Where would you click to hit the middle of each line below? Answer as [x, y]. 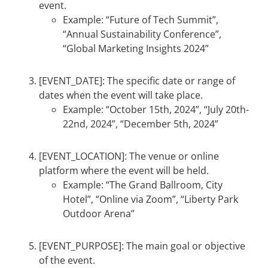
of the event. [67, 260]
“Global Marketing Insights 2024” [136, 48]
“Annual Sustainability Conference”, [142, 34]
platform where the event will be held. [124, 170]
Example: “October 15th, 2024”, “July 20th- [156, 109]
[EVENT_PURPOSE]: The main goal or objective [142, 246]
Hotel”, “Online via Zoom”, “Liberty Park [150, 199]
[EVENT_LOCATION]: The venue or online [129, 156]
